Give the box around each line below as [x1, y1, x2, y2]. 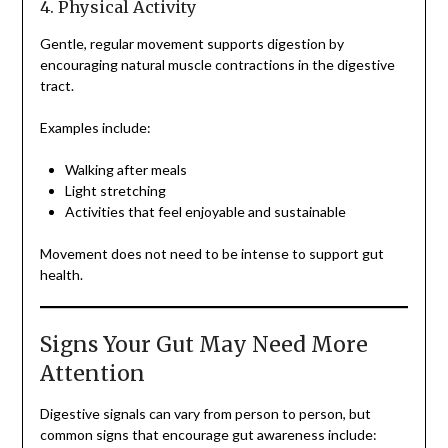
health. [39, 266, 83, 284]
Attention [39, 360, 145, 388]
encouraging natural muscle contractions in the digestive [39, 56, 395, 74]
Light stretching [64, 182, 166, 200]
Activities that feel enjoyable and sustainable [64, 203, 346, 221]
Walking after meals [64, 161, 187, 179]
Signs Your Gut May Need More [39, 331, 368, 359]
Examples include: [39, 119, 151, 137]
